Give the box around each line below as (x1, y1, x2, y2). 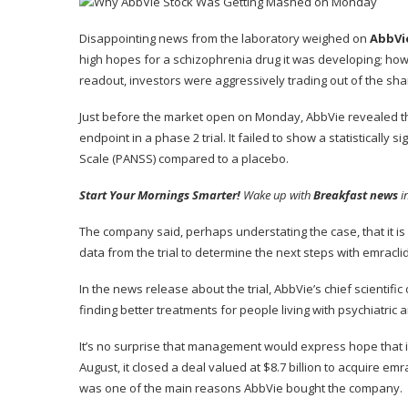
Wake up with (240, 187, 313, 204)
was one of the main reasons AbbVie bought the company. (79, 380, 403, 397)
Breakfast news (313, 187, 398, 204)
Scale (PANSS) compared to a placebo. (79, 150, 289, 168)
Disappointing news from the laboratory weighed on (79, 30, 370, 47)
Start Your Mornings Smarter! (79, 187, 240, 204)
